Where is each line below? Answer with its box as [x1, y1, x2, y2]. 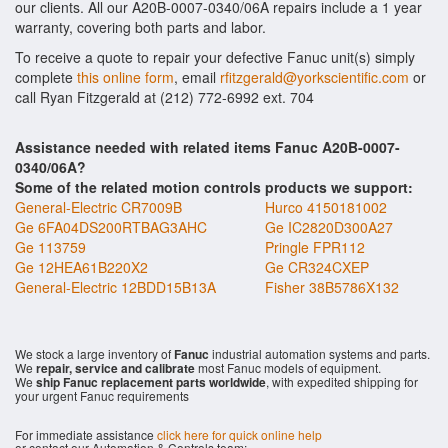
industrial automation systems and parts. [209, 345, 430, 362]
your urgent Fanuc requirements [15, 387, 189, 404]
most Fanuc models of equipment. [195, 359, 381, 376]
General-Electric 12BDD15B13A [15, 277, 216, 297]
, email [174, 67, 220, 87]
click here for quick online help [157, 426, 322, 443]
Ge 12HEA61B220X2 [15, 257, 148, 277]
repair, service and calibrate [36, 359, 195, 377]
